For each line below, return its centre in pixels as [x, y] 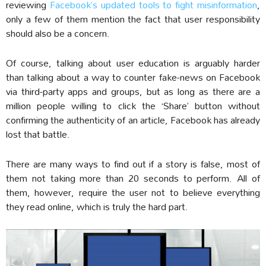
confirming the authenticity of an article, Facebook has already [133, 119]
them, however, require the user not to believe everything [133, 192]
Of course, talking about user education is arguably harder [133, 62]
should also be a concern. [58, 33]
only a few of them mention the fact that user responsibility [133, 18]
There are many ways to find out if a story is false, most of [133, 163]
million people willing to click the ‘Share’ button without [133, 105]
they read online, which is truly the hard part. [97, 206]
